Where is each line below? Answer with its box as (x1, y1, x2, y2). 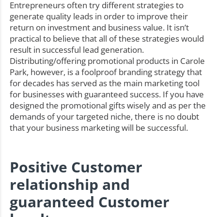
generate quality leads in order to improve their (10, 11, 188, 22)
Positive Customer (10, 156, 142, 177)
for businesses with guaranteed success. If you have (10, 89, 204, 100)
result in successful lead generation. (10, 44, 144, 56)
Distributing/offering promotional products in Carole (10, 55, 205, 67)
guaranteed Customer (10, 191, 170, 212)
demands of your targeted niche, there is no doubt (10, 111, 199, 123)
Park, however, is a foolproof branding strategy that (10, 66, 202, 78)
